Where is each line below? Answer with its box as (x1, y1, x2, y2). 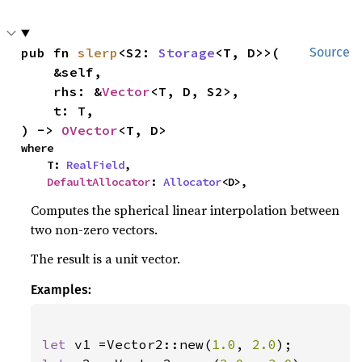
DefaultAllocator (47, 174, 151, 189)
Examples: (31, 281, 92, 297)
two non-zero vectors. (31, 220, 158, 238)
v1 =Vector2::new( (74, 335, 213, 352)
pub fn (21, 44, 78, 61)
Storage (158, 44, 216, 61)
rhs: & (53, 82, 103, 99)
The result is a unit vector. (31, 249, 181, 267)
